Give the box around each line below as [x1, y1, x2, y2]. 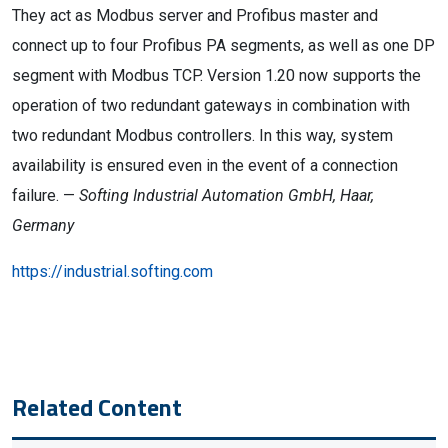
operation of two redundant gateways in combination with [12, 96, 410, 115]
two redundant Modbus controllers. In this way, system [12, 126, 393, 145]
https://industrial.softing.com [12, 262, 213, 281]
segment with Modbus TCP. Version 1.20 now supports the [12, 66, 421, 85]
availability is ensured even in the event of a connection [12, 156, 398, 175]
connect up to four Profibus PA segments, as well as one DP [12, 36, 435, 55]
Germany [12, 216, 74, 235]
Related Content [12, 389, 182, 425]
